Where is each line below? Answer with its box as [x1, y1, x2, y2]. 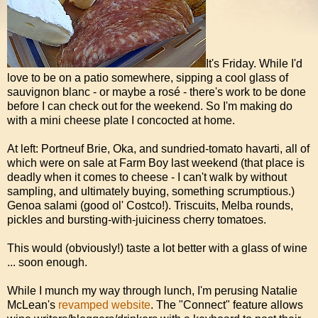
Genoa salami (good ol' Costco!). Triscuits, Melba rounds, [7, 199, 293, 212]
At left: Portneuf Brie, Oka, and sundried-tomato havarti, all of [7, 143, 309, 155]
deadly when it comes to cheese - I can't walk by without [7, 171, 287, 184]
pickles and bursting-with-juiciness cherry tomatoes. [7, 214, 266, 226]
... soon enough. [7, 256, 87, 269]
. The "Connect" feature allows [150, 299, 303, 312]
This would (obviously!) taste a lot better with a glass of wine [7, 242, 307, 255]
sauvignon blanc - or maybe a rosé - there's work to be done [7, 86, 306, 99]
